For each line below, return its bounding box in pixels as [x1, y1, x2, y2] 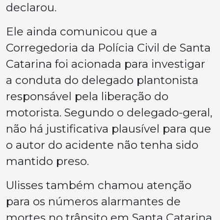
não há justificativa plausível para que [6, 121, 211, 136]
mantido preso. [6, 154, 89, 168]
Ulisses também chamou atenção [6, 178, 192, 192]
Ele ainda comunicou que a [6, 24, 157, 38]
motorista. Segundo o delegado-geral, [6, 105, 213, 119]
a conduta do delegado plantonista [6, 73, 198, 87]
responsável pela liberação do [6, 89, 168, 103]
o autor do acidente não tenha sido [6, 137, 198, 152]
